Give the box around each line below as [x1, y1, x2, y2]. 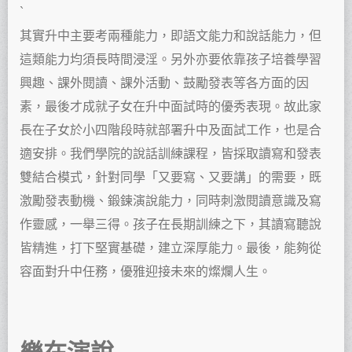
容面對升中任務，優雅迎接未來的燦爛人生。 [20, 265, 271, 279]
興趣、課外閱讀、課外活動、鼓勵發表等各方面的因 [20, 76, 309, 90]
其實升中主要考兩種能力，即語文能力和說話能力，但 [20, 29, 321, 43]
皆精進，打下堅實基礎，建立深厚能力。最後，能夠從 [20, 241, 321, 255]
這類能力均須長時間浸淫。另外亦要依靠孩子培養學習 [20, 53, 321, 67]
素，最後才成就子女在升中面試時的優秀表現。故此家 [20, 100, 321, 114]
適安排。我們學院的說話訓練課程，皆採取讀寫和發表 [20, 147, 321, 161]
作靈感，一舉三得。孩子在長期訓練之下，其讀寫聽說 [20, 218, 321, 232]
